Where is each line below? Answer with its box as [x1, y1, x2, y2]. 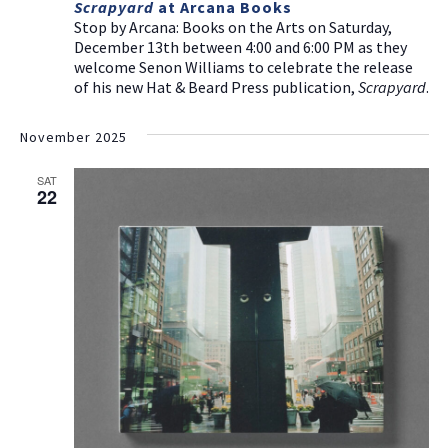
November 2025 [19, 128, 127, 147]
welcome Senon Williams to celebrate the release [73, 57, 413, 78]
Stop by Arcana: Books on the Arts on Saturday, [73, 17, 392, 38]
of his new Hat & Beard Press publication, [73, 77, 358, 98]
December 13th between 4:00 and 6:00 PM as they [73, 37, 407, 58]
